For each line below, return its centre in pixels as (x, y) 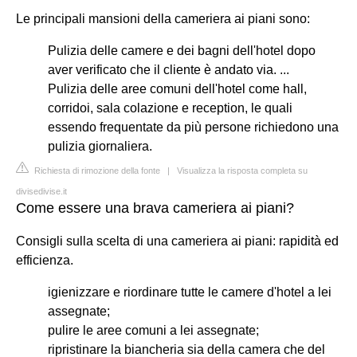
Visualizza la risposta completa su (242, 170)
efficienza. (45, 260)
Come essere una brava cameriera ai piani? (155, 208)
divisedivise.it (41, 191)
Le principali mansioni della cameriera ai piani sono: (163, 18)
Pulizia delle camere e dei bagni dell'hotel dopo (182, 50)
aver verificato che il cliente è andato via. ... (169, 69)
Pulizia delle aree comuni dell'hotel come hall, (177, 88)
